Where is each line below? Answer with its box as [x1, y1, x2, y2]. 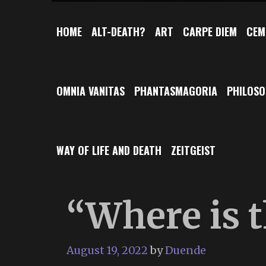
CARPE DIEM [183, 23, 237, 39]
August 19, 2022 [66, 243, 148, 257]
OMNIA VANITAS [56, 83, 125, 99]
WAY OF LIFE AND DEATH [56, 142, 161, 158]
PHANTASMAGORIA [134, 83, 217, 99]
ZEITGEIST [171, 142, 216, 158]
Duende [165, 243, 206, 257]
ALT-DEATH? [91, 23, 145, 39]
